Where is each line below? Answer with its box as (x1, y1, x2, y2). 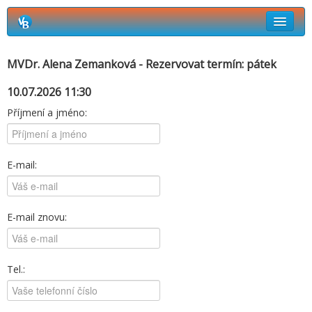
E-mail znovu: (7, 210, 67, 224)
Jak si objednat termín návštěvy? (25, 70, 170, 83)
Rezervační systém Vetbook (25, 42, 150, 55)
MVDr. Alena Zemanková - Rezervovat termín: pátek (7, 56, 276, 72)
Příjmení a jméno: (7, 106, 87, 119)
